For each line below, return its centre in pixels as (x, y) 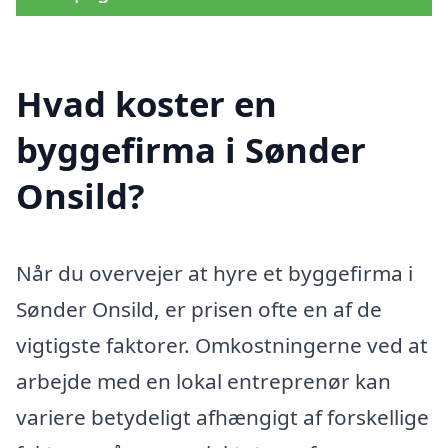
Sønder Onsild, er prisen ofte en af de (199, 309)
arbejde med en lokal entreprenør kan (203, 381)
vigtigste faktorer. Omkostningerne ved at (222, 345)
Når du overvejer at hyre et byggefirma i (214, 273)
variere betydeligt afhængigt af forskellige (222, 417)
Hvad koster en (146, 103)
